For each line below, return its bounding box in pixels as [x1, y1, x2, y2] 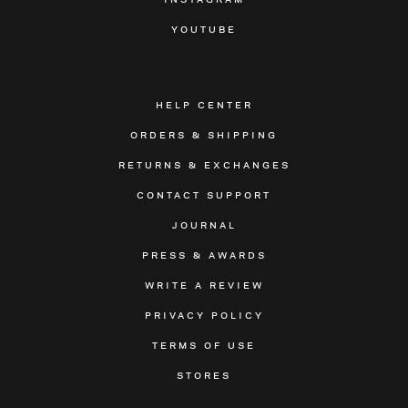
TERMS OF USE [152, 335, 256, 352]
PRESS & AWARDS [141, 245, 267, 262]
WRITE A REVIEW [144, 275, 264, 292]
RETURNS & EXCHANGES [117, 155, 291, 172]
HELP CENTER [155, 95, 253, 112]
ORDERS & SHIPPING [130, 125, 278, 142]
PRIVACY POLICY [144, 305, 264, 322]
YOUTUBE [171, 19, 237, 36]
